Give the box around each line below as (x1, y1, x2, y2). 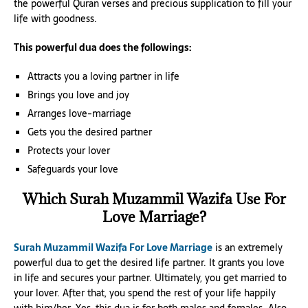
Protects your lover (27, 142, 110, 158)
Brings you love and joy (27, 87, 129, 102)
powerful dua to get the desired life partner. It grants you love (14, 254, 285, 270)
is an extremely (212, 239, 283, 255)
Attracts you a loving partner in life (27, 68, 179, 84)
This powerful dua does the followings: (14, 39, 191, 55)
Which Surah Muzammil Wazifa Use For (22, 189, 286, 208)
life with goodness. (14, 10, 97, 26)
